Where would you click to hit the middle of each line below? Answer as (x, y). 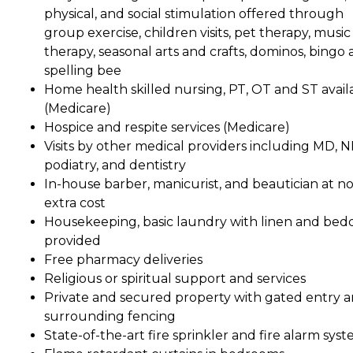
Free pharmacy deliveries (123, 259)
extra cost (75, 203)
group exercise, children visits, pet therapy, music (197, 32)
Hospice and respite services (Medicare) (167, 127)
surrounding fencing (110, 316)
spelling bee (83, 70)
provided (72, 240)
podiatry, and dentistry (115, 165)
